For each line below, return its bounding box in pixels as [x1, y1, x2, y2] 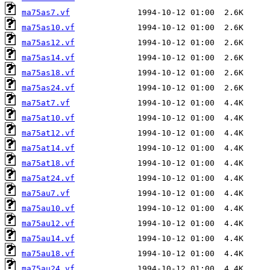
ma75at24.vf [22, 173, 75, 183]
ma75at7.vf [22, 98, 70, 107]
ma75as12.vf [22, 37, 75, 47]
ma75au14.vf [22, 233, 75, 243]
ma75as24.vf [22, 83, 75, 92]
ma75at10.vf [22, 113, 75, 122]
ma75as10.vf [22, 22, 75, 32]
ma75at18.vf [22, 158, 75, 168]
